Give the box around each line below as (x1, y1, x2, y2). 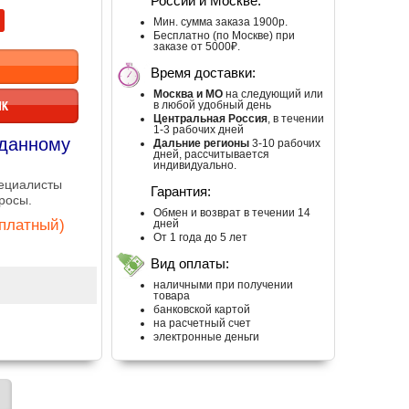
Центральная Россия (153, 112, 267, 125)
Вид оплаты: (151, 256, 229, 271)
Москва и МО (153, 88, 223, 100)
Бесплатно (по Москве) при (153, 29, 295, 42)
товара (153, 289, 190, 302)
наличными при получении (153, 278, 293, 291)
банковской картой (153, 303, 250, 316)
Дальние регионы (153, 137, 249, 150)
